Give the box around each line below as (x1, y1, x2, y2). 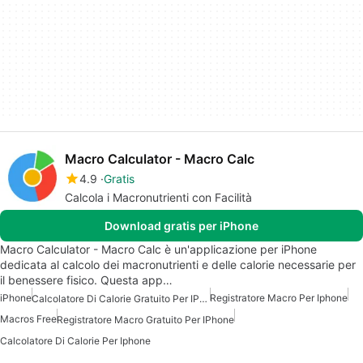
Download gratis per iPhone (105, 218, 258, 233)
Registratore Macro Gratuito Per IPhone (57, 314, 234, 327)
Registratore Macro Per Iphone (210, 291, 348, 304)
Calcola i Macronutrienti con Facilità (65, 190, 252, 204)
